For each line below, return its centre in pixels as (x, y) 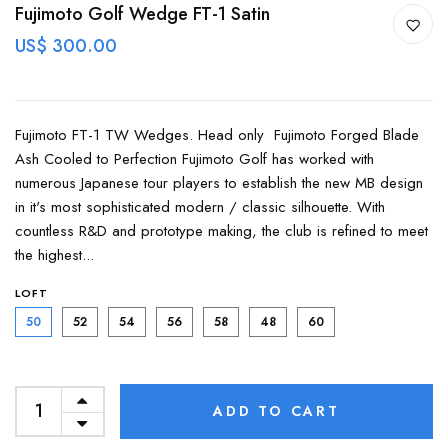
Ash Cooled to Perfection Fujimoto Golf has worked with (194, 159)
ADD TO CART (276, 411)
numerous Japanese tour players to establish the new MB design (219, 183)
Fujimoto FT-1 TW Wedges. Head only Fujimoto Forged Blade (217, 135)
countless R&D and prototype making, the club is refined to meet (221, 231)
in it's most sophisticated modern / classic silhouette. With (200, 207)
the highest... (54, 255)
